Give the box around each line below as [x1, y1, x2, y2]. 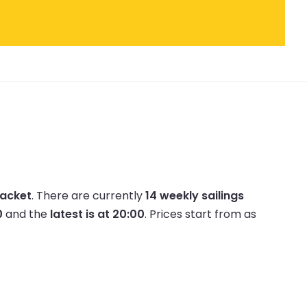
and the [3, 206, 50, 222]
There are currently [36, 187, 145, 204]
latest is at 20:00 [50, 206, 145, 222]
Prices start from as [149, 206, 256, 222]
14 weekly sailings [145, 187, 244, 204]
